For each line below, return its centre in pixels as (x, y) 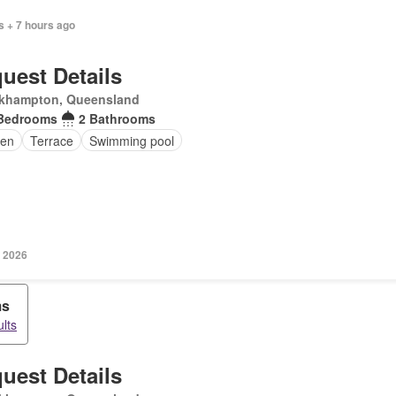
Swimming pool (131, 140)
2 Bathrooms (117, 118)
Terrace (51, 140)
